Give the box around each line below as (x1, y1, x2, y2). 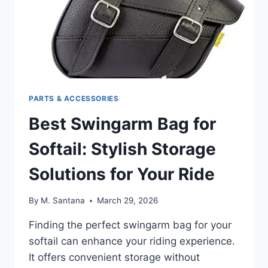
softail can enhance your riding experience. (29, 235, 235, 248)
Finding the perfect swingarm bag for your (29, 219, 232, 232)
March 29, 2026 (97, 196, 159, 206)
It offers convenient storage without (29, 251, 200, 264)
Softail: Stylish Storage (29, 138, 216, 159)
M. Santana (41, 196, 86, 206)
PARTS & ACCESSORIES (29, 93, 119, 103)
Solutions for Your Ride (29, 163, 215, 184)
